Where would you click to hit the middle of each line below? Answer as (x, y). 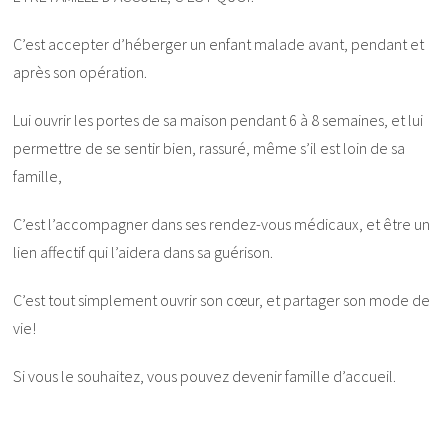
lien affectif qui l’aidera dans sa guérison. (143, 251)
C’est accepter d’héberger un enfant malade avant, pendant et (219, 43)
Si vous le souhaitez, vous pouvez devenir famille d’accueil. (205, 375)
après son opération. (80, 71)
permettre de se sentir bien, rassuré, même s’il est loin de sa (209, 147)
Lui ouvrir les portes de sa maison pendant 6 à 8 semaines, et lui (218, 119)
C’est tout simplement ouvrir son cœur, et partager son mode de (222, 299)
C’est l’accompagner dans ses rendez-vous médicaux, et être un (222, 223)
